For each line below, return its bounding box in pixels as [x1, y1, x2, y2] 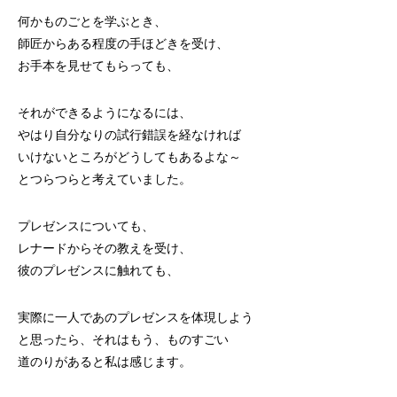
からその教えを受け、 [67, 241, 191, 255]
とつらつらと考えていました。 [18, 172, 191, 186]
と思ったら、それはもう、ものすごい [18, 332, 229, 346]
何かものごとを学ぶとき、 [18, 14, 167, 28]
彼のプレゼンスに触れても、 [18, 263, 179, 277]
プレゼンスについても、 [18, 219, 154, 233]
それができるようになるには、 [18, 105, 191, 120]
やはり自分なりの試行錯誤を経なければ [18, 128, 241, 142]
